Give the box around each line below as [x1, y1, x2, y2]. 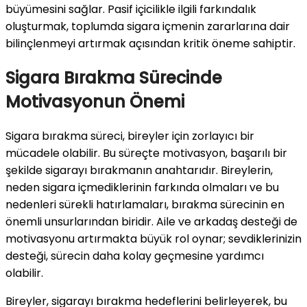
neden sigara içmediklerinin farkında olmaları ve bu [5, 179, 279, 195]
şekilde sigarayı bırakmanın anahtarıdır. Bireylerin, [5, 162, 273, 178]
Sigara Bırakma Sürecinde [5, 66, 222, 89]
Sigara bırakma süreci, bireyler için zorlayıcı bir [5, 127, 254, 144]
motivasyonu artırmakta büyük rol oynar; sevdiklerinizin [5, 230, 302, 247]
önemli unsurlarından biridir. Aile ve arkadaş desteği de [5, 213, 297, 230]
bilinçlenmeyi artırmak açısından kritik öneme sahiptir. [5, 35, 295, 51]
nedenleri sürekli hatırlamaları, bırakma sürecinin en [5, 196, 284, 212]
